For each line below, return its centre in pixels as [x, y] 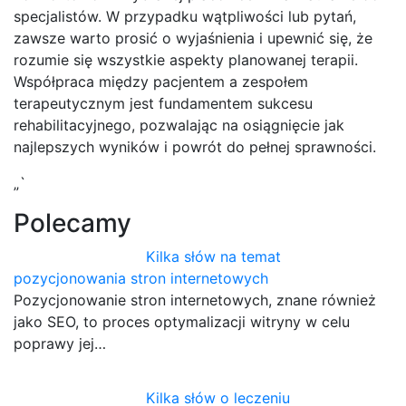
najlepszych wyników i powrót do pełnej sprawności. [195, 146]
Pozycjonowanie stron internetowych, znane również [195, 300]
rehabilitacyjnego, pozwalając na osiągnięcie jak [179, 125]
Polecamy [72, 222]
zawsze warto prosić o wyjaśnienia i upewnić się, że [193, 38]
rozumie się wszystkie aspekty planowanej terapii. [186, 59]
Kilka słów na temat [214, 256]
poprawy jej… [60, 343]
